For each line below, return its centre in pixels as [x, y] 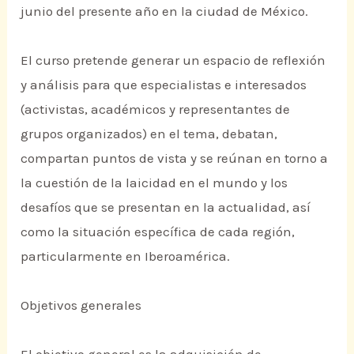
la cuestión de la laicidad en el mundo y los [154, 183]
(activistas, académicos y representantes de [156, 109]
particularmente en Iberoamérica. [126, 256]
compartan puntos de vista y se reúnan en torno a [175, 158]
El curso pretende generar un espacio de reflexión [173, 60]
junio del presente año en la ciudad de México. [165, 11]
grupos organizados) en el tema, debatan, [149, 134]
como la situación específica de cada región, [158, 232]
